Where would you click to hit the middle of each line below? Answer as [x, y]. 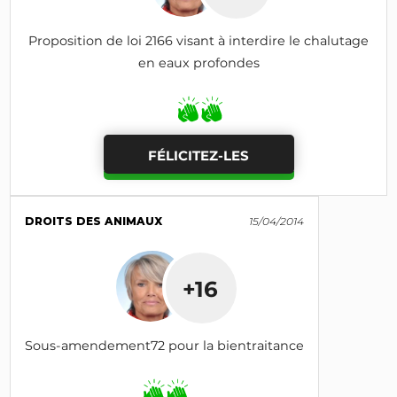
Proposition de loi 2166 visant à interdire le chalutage [198, 40]
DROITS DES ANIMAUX [94, 221]
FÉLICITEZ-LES [198, 155]
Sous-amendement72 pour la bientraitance [165, 345]
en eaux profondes [198, 62]
